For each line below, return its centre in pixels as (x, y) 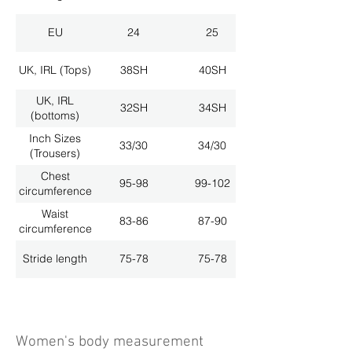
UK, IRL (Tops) (55, 70)
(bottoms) (55, 115)
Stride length (55, 259)
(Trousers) (55, 153)
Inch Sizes (55, 138)
